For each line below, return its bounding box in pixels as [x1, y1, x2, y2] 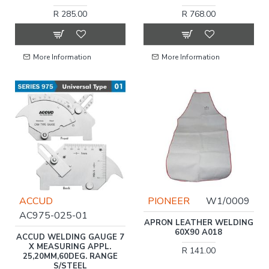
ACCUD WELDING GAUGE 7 [16, 231, 124, 243]
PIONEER [147, 194, 190, 208]
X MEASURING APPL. [29, 241, 112, 252]
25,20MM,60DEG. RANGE [22, 250, 118, 262]
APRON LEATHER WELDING [144, 217, 253, 228]
